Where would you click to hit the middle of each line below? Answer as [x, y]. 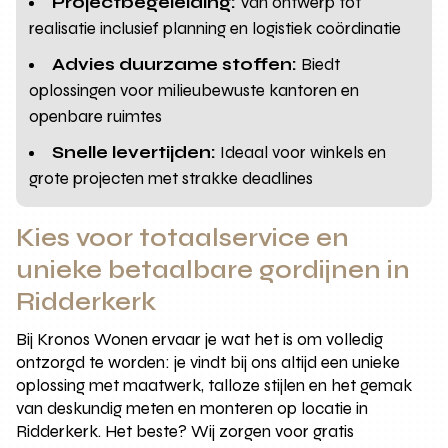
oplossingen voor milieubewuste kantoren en [194, 91]
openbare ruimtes [96, 117]
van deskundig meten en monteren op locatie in [192, 409]
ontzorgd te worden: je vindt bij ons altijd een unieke [208, 363]
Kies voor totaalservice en [183, 238]
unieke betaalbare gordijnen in [213, 270]
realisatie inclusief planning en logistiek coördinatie [215, 29]
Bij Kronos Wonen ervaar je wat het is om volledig [200, 340]
